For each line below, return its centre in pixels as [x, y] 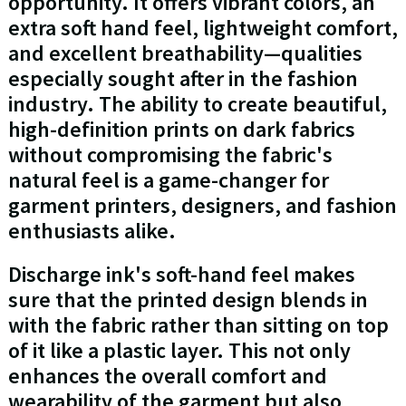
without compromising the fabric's [170, 155]
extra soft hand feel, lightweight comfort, [203, 28]
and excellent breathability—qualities [185, 53]
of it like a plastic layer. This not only [179, 351]
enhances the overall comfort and [167, 376]
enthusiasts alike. [92, 231]
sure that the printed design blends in [188, 300]
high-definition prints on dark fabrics [181, 130]
